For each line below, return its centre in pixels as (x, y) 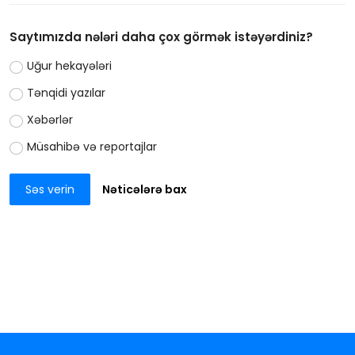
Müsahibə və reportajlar (92, 147)
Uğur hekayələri (69, 66)
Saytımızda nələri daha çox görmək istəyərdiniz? (161, 37)
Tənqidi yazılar (66, 93)
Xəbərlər (50, 120)
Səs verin (50, 189)
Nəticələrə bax (145, 189)
